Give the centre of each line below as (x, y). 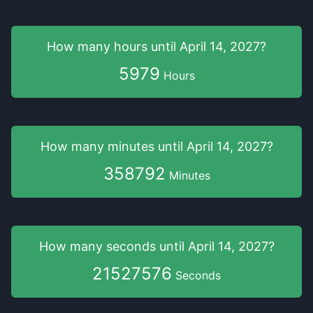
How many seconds (99, 246)
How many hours (99, 46)
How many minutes (99, 146)
